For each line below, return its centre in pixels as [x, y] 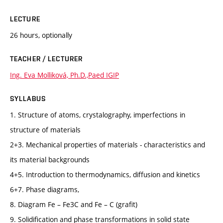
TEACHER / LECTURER [47, 59]
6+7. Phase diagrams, [45, 190]
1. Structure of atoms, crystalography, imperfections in [98, 115]
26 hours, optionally [41, 35]
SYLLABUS [28, 99]
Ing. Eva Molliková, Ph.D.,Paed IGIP [64, 75]
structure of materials [45, 130]
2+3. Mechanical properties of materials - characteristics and [108, 145]
